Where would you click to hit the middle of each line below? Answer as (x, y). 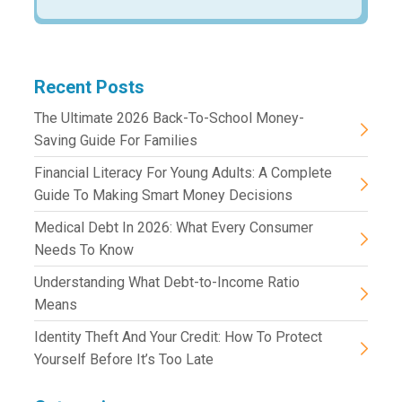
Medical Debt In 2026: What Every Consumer (174, 227)
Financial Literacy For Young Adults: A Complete (184, 172)
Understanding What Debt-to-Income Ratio (167, 282)
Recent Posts (90, 87)
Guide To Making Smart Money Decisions (164, 195)
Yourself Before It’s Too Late (124, 359)
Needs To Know (84, 249)
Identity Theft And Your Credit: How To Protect (179, 336)
